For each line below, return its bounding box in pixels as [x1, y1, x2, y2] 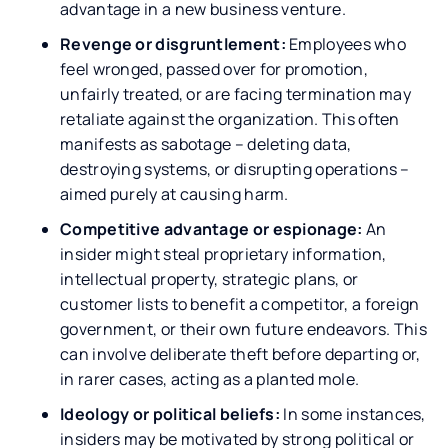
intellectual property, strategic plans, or [60, 267, 359, 290]
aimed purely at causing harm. [60, 182, 289, 205]
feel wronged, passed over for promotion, [60, 57, 368, 80]
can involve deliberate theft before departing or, [60, 342, 421, 365]
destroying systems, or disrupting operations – [60, 157, 410, 180]
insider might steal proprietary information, [60, 242, 387, 265]
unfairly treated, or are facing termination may [60, 82, 412, 105]
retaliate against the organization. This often [60, 107, 400, 130]
